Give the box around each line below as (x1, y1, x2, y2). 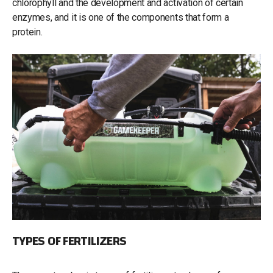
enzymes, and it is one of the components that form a (12, 11, 229, 23)
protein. (12, 26, 45, 38)
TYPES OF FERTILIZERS (12, 229, 127, 253)
